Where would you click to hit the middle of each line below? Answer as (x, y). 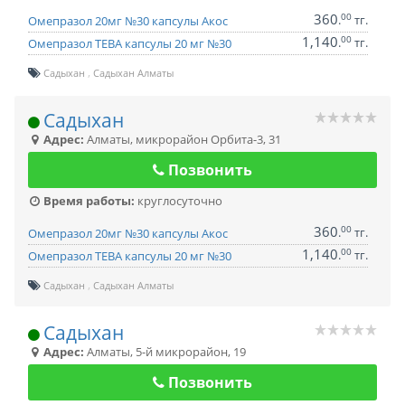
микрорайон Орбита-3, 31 (208, 139)
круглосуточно (179, 201)
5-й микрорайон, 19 (191, 352)
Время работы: (88, 201)
